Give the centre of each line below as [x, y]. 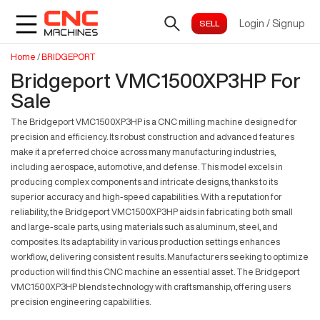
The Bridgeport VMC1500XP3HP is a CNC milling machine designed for [154, 122]
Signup [288, 23]
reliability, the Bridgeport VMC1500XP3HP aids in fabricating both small [152, 212]
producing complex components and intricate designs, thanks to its [144, 182]
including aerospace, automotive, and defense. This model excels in [147, 167]
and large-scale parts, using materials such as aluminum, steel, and [144, 227]
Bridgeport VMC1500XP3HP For [156, 80]
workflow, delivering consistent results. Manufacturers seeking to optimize [160, 257]
